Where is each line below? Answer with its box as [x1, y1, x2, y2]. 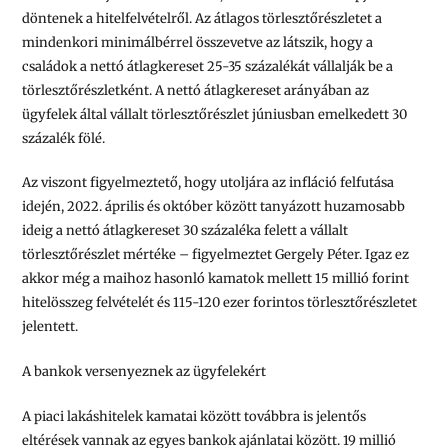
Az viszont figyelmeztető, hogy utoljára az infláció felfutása [22, 174, 395, 192]
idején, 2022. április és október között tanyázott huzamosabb [22, 198, 406, 216]
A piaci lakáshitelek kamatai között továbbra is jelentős [22, 407, 367, 425]
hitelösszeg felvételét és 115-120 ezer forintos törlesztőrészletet [22, 294, 418, 312]
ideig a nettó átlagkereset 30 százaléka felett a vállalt [22, 222, 349, 240]
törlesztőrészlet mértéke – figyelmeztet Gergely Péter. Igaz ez [22, 246, 410, 264]
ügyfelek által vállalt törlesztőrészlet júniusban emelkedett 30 [22, 105, 408, 123]
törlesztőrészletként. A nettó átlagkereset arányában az [22, 81, 370, 99]
